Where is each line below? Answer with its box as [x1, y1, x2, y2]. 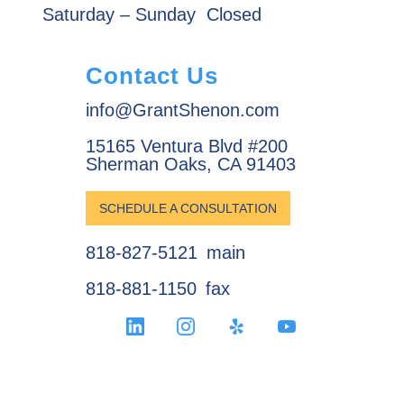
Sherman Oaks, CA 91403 [86, 154, 296, 174]
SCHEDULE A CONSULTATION [99, 201, 277, 216]
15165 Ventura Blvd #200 [86, 136, 288, 156]
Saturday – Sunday [42, 5, 196, 24]
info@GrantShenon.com [86, 100, 280, 120]
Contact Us [86, 62, 218, 89]
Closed [207, 5, 262, 24]
